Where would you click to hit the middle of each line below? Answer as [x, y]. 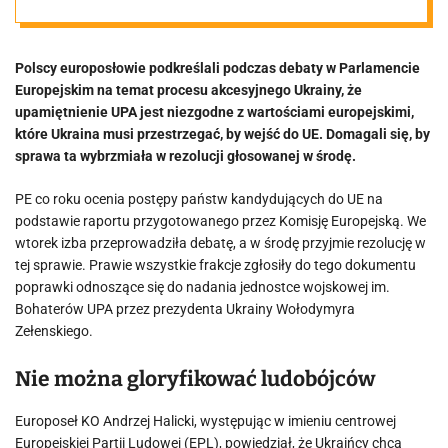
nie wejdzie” [177, 201]
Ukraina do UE [201, 146]
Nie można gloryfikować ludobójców [195, 379]
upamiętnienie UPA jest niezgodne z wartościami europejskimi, [214, 112]
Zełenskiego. [54, 331]
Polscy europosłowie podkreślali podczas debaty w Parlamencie [217, 68]
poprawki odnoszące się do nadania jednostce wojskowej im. [202, 287]
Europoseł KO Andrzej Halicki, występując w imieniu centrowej [205, 421]
